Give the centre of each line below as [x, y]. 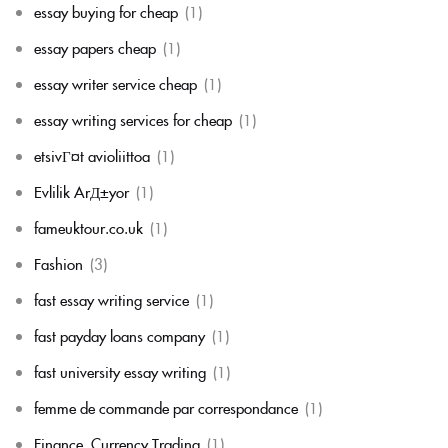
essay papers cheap [95, 47]
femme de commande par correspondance [166, 407]
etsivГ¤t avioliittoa [92, 155]
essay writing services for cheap [133, 119]
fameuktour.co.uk [88, 227]
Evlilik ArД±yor [81, 191]
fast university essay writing [120, 371]
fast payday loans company [119, 335]
